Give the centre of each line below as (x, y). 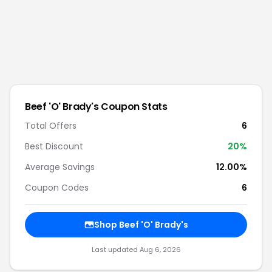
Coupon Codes (57, 188)
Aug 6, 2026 (160, 250)
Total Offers (51, 126)
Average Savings (60, 167)
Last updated (115, 250)
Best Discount (54, 146)
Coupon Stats (133, 107)
